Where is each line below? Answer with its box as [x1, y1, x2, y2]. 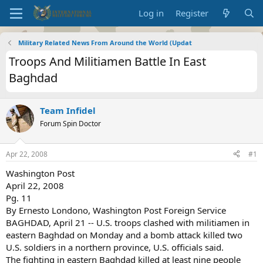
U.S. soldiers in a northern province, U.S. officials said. [6, 241, 224, 253]
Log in [139, 7, 164, 19]
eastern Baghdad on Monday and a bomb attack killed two [6, 228, 242, 241]
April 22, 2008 [6, 179, 64, 191]
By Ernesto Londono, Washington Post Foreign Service [6, 204, 226, 216]
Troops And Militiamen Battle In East [9, 53, 206, 69]
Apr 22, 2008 [6, 149, 48, 159]
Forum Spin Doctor [40, 119, 101, 129]
